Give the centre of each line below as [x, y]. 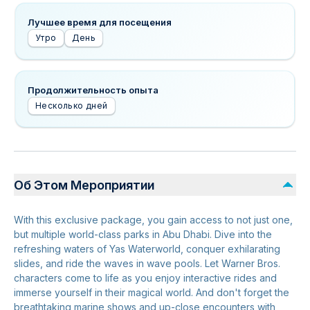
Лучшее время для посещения [100, 22]
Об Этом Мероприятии [84, 185]
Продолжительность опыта [93, 90]
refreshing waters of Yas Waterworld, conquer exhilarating [147, 249]
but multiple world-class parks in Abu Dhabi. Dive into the [143, 234]
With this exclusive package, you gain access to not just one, [153, 220]
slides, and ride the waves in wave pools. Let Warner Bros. [147, 263]
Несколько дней [72, 106]
